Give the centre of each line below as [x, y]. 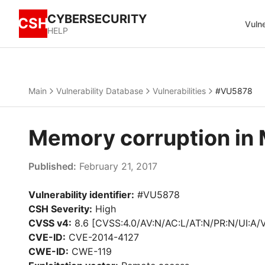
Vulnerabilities [179, 91]
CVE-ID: [47, 237]
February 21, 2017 [117, 166]
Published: [52, 166]
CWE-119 [90, 251]
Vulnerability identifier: [81, 195]
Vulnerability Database [100, 91]
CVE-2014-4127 [102, 237]
